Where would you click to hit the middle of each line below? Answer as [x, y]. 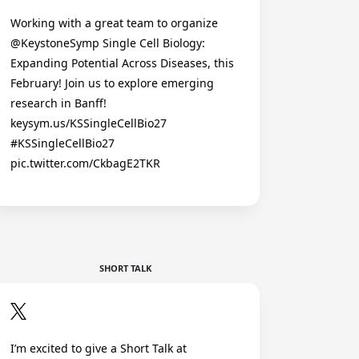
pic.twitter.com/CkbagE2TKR [85, 163]
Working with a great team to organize [114, 23]
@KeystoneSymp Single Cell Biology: [108, 43]
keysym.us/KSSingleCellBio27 [89, 123]
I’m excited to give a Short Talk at [99, 348]
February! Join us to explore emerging [112, 83]
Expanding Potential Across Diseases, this [122, 63]
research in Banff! [58, 103]
